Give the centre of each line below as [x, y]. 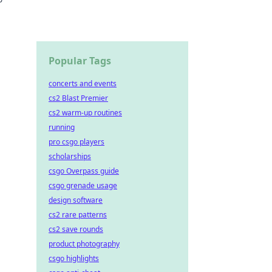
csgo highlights [74, 258]
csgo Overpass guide [84, 171]
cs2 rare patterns [78, 215]
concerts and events [83, 83]
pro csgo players [76, 142]
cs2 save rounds [76, 229]
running [62, 127]
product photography [84, 244]
